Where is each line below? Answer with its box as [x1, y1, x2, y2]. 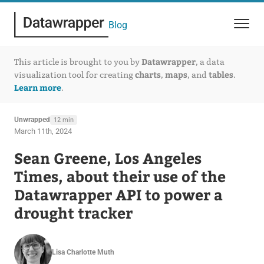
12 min [53, 115, 74, 124]
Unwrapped [14, 115, 50, 124]
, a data [195, 57, 225, 67]
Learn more [14, 81, 61, 93]
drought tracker [14, 202, 133, 223]
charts [134, 68, 161, 80]
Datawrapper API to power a [14, 184, 223, 204]
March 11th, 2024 [14, 126, 72, 136]
